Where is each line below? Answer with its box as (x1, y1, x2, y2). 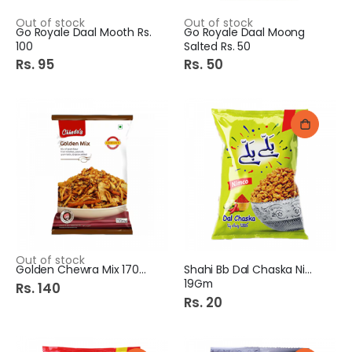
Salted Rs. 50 (184, 38, 251, 54)
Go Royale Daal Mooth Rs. (16, 24, 152, 40)
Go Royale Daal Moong (184, 24, 306, 40)
